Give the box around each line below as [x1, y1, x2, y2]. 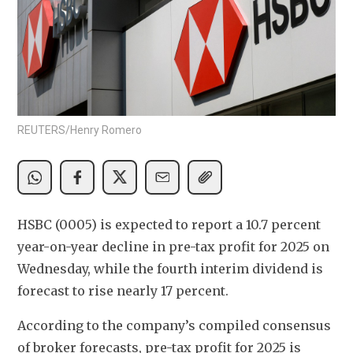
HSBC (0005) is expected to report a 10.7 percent [17, 216, 321, 232]
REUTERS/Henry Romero [17, 123, 142, 136]
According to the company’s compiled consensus [17, 317, 331, 333]
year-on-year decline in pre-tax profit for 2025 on [17, 238, 329, 255]
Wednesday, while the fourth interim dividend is [17, 260, 323, 277]
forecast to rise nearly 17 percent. [17, 282, 229, 299]
